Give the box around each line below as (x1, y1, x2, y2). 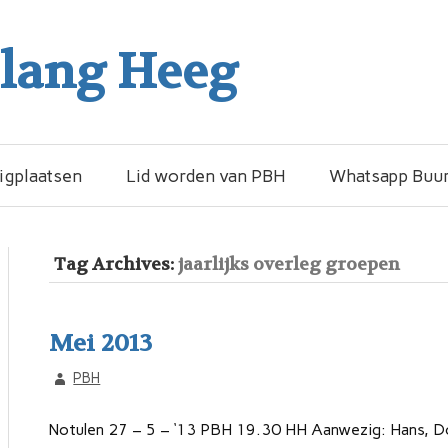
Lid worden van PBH (125, 165, 286, 187)
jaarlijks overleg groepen (177, 252, 400, 276)
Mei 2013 (48, 327, 152, 359)
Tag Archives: (53, 252, 178, 276)
